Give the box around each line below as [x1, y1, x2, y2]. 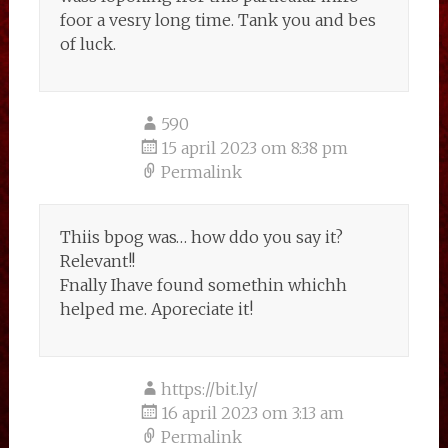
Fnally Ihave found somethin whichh [59, 275, 347, 295]
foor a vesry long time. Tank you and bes [59, 10, 376, 30]
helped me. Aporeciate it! [59, 299, 253, 319]
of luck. [59, 34, 116, 54]
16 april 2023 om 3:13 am [160, 403, 344, 423]
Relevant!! [59, 251, 135, 271]
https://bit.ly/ [160, 379, 258, 399]
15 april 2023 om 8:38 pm [160, 138, 348, 158]
